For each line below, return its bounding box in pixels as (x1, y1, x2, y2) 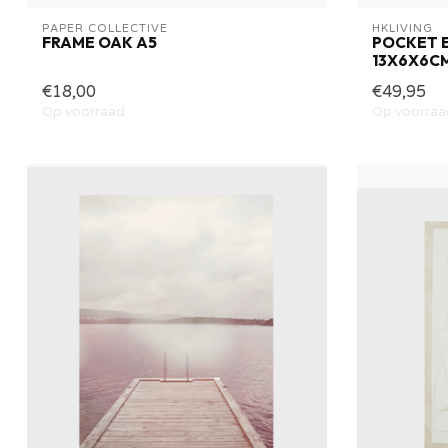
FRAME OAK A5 (42, 32, 157, 52)
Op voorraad (42, 103, 125, 120)
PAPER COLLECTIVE (42, 21, 168, 35)
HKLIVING (372, 21, 433, 35)
